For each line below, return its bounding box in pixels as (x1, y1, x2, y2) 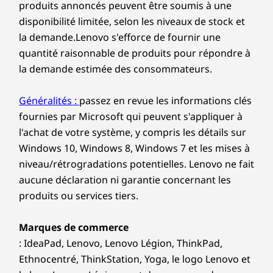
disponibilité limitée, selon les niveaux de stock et (19, 15, 245, 28)
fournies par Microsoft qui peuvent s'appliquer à (19, 110, 243, 123)
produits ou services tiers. (19, 189, 138, 202)
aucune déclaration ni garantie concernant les (19, 173, 231, 186)
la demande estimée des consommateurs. (19, 62, 212, 76)
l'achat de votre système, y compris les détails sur (19, 126, 246, 139)
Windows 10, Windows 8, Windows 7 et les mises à (19, 141, 250, 155)
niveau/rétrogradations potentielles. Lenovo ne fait (19, 157, 254, 171)
